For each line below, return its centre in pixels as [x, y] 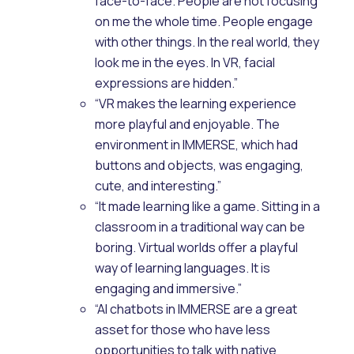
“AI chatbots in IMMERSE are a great [196, 309]
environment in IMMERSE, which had [196, 144]
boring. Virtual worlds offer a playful [196, 247]
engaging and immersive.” [168, 288]
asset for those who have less [183, 329]
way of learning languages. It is [183, 267]
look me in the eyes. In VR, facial [185, 62]
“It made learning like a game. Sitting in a [207, 206]
